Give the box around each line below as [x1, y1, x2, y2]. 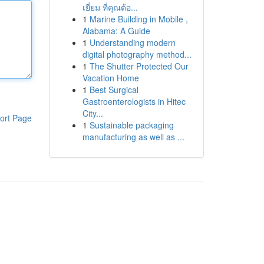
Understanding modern [89, 37, 176, 48]
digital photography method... [82, 48, 192, 60]
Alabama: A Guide [82, 25, 150, 37]
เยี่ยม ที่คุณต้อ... [82, 1, 138, 13]
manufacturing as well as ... [82, 131, 184, 143]
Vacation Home [82, 72, 139, 84]
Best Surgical [89, 84, 138, 95]
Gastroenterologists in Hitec [82, 95, 186, 107]
